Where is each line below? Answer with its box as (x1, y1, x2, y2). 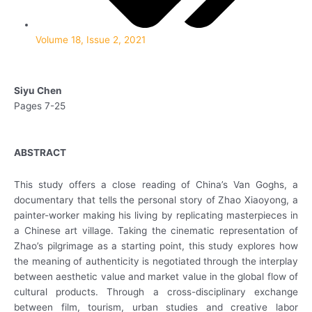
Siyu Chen (14, 85, 62, 97)
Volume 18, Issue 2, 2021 (36, 33, 146, 45)
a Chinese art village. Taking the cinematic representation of (14, 225, 298, 237)
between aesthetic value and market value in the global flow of (14, 271, 298, 283)
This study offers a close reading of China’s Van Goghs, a (14, 179, 298, 191)
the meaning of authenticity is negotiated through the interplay (14, 256, 298, 267)
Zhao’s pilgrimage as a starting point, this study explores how (14, 240, 298, 252)
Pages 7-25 (14, 100, 65, 112)
